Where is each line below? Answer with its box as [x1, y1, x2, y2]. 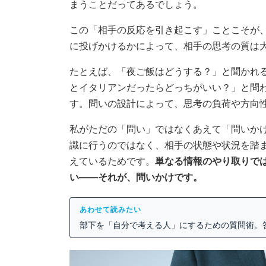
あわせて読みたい [80, 205, 141, 214]
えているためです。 [69, 155, 155, 167]
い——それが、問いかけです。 [69, 171, 202, 183]
